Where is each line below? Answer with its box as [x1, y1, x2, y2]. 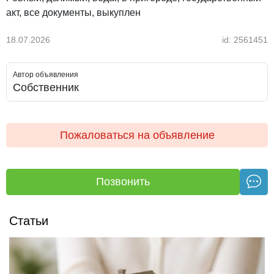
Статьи [9, 213, 48, 228]
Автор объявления [13, 70, 78, 79]
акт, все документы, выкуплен [6, 7, 141, 18]
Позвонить [96, 175, 150, 188]
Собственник [13, 81, 79, 94]
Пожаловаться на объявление [59, 129, 215, 141]
